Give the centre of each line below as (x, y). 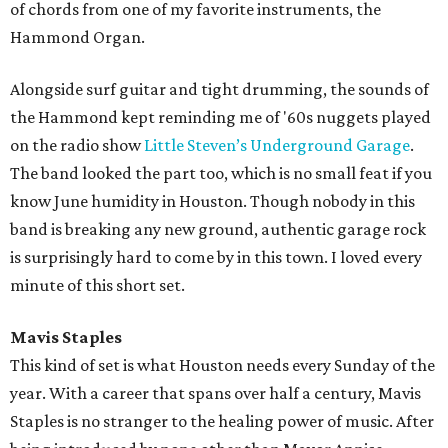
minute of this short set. (97, 285)
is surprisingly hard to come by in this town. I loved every (216, 257)
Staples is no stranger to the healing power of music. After (222, 421)
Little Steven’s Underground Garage (277, 145)
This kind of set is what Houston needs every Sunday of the (222, 365)
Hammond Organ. (77, 37)
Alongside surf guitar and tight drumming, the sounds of (219, 89)
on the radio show (77, 145)
